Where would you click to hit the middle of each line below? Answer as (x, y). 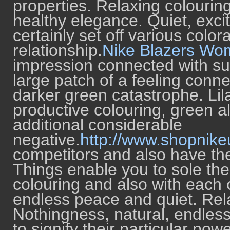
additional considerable (98, 125)
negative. (46, 140)
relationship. (57, 50)
